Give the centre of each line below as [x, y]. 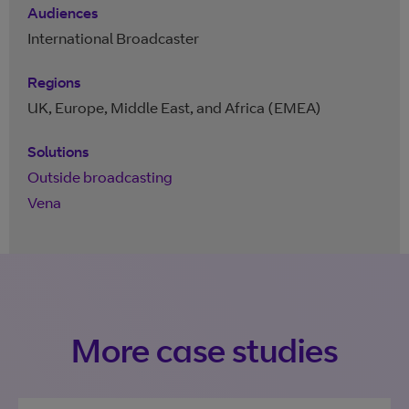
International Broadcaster [113, 38]
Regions [54, 82]
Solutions [58, 152]
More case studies [204, 350]
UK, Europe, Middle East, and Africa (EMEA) [174, 108]
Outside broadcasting [100, 177]
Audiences [63, 13]
